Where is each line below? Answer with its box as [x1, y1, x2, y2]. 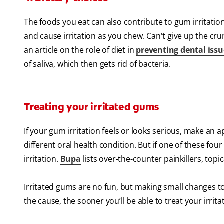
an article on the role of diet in [24, 44, 136, 56]
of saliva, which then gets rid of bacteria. [24, 58, 171, 70]
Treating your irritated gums [24, 100, 159, 114]
